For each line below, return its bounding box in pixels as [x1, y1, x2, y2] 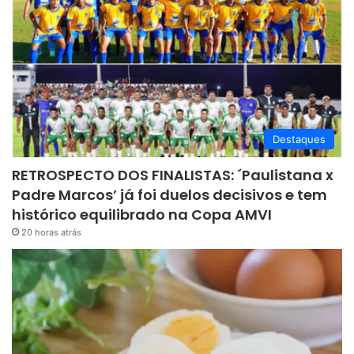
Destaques [273, 132, 326, 145]
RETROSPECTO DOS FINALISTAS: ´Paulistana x [12, 164, 333, 185]
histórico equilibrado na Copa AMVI [12, 204, 272, 224]
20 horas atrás [21, 226, 81, 238]
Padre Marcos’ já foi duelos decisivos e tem [12, 184, 327, 205]
